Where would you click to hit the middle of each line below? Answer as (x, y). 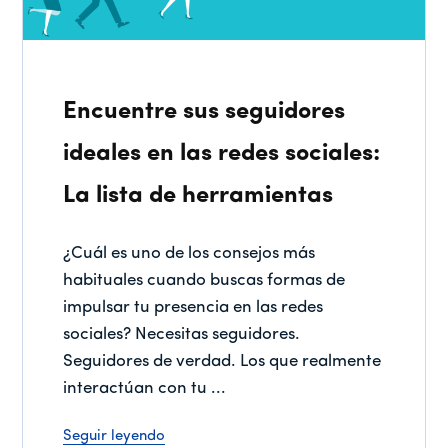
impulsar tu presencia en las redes (193, 307)
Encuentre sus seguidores (204, 111)
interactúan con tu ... (145, 388)
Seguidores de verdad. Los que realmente (222, 361)
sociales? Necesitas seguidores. (182, 334)
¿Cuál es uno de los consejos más (189, 253)
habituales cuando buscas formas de (204, 280)
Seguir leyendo (114, 436)
